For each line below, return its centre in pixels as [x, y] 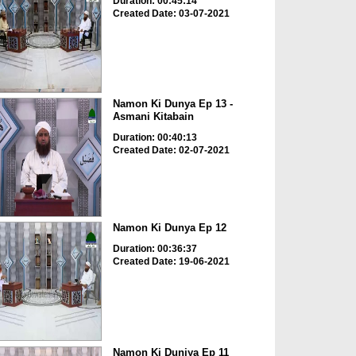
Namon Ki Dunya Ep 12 [169, 228]
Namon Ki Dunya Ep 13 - [172, 103]
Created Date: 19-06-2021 [171, 262]
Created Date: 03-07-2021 [171, 13]
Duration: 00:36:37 [155, 249]
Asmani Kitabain [153, 116]
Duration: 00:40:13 [155, 137]
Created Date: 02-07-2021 [171, 150]
